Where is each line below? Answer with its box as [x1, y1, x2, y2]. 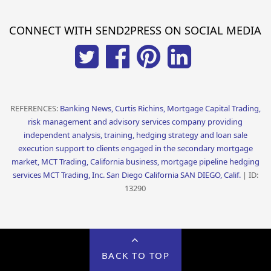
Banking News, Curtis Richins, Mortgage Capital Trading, [59, 103, 261, 114]
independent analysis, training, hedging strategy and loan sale [23, 129, 247, 141]
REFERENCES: [10, 103, 60, 114]
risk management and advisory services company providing [28, 116, 243, 128]
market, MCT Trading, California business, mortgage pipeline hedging [11, 156, 260, 168]
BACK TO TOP [101, 249, 170, 261]
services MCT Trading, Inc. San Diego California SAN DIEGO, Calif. [12, 169, 241, 181]
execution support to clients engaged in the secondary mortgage [18, 143, 253, 154]
